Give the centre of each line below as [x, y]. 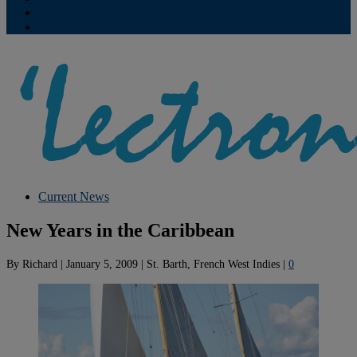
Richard [40, 263]
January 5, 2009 [102, 263]
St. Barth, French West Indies [213, 263]
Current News [74, 196]
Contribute [65, 12]
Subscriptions [72, 27]
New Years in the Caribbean [120, 230]
